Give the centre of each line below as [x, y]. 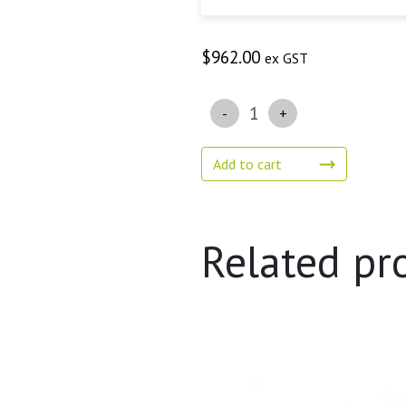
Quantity [227, 104]
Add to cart [247, 164]
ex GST [286, 58]
